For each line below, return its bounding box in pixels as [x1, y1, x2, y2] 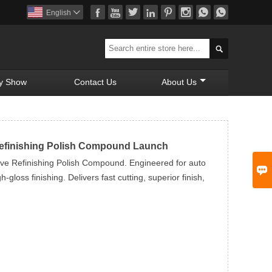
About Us [161, 76, 197, 87]
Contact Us [73, 76, 117, 87]
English [46, 8, 71, 17]
